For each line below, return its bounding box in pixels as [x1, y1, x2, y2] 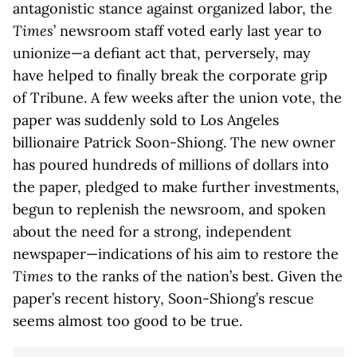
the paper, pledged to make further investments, [13, 178, 339, 196]
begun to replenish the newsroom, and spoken [13, 200, 326, 218]
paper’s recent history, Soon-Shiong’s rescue [13, 289, 314, 308]
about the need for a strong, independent [13, 222, 292, 241]
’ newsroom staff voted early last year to [53, 22, 322, 40]
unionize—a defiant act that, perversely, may [13, 44, 311, 62]
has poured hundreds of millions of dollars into [13, 155, 329, 174]
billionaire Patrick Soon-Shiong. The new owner [13, 133, 335, 151]
